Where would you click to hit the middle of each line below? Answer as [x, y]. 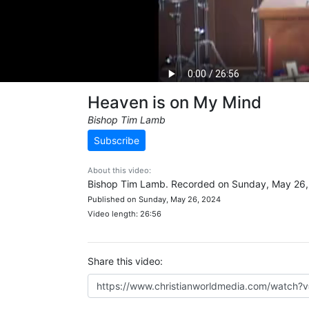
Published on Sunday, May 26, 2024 [154, 199]
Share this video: [125, 261]
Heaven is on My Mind [175, 102]
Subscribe [117, 140]
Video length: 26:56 [124, 214]
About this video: [119, 170]
